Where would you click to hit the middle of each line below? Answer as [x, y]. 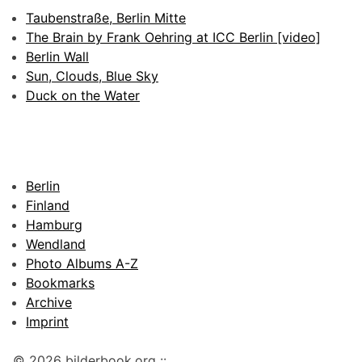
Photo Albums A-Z [82, 264]
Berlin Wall [57, 57]
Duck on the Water [83, 96]
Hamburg [54, 225]
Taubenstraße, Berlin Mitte [106, 18]
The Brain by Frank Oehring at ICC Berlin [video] [173, 38]
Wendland [56, 244]
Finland [48, 206]
